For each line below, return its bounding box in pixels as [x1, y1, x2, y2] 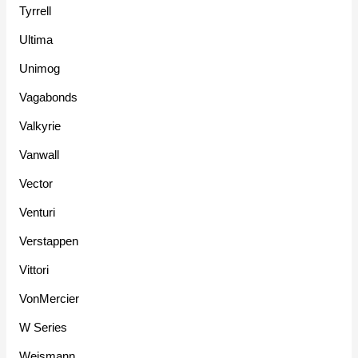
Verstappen [19, 233, 79, 248]
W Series [19, 320, 68, 334]
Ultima [19, 32, 54, 46]
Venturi [19, 205, 56, 219]
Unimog [19, 61, 61, 75]
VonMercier [19, 291, 80, 305]
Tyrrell [19, 3, 52, 18]
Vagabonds [19, 89, 78, 104]
